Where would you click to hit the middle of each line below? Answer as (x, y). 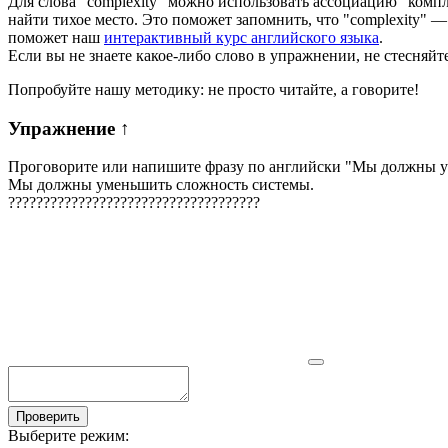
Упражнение (64, 128)
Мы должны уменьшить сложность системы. (161, 185)
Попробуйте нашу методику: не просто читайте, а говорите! (213, 89)
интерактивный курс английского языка (241, 37)
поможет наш (56, 37)
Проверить (48, 417)
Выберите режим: (68, 436)
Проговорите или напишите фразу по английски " (180, 167)
